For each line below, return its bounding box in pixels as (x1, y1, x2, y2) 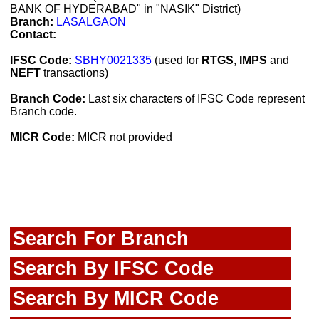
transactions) (41, 67, 108, 79)
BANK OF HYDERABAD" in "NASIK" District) (10, 3, 241, 15)
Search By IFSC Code (13, 257, 214, 279)
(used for (152, 54, 202, 66)
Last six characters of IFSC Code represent (85, 93, 305, 105)
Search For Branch (13, 227, 189, 249)
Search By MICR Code (13, 287, 219, 309)
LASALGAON (56, 16, 126, 28)
